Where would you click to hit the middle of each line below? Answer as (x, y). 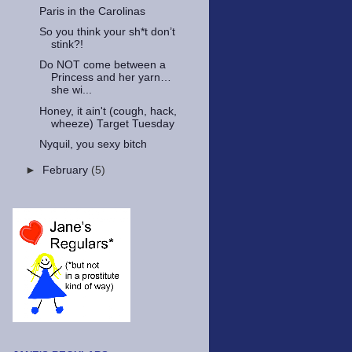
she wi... (71, 90)
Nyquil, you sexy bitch (93, 144)
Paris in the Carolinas (92, 12)
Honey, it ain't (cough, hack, (108, 111)
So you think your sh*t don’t (107, 32)
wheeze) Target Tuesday (112, 123)
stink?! (67, 45)
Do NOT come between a (102, 65)
